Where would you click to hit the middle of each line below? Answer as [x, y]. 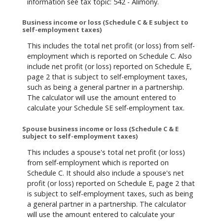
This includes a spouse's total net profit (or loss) [106, 152]
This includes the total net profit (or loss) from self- [111, 46]
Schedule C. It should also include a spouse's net [106, 173]
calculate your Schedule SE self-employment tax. [106, 108]
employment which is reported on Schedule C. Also [110, 56]
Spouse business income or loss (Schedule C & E [100, 129]
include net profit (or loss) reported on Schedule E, [110, 67]
